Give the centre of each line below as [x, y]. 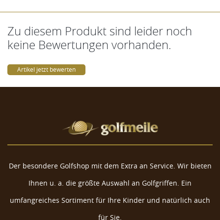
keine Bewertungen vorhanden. [89, 44]
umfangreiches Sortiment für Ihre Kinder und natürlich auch [110, 200]
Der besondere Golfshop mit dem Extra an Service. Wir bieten [110, 166]
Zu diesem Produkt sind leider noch [100, 31]
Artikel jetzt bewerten [46, 69]
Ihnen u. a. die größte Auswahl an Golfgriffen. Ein [110, 183]
